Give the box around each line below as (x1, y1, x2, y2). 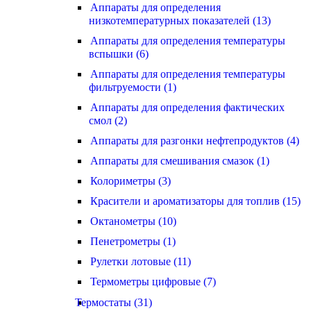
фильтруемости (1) (89, 81, 176, 93)
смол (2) (89, 115, 127, 126)
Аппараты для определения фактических (90, 101, 285, 113)
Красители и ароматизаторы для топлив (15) (90, 195, 301, 207)
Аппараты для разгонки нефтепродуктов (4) (90, 135, 299, 146)
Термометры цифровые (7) (90, 276, 216, 287)
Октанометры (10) (90, 215, 176, 227)
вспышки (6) (89, 48, 149, 60)
